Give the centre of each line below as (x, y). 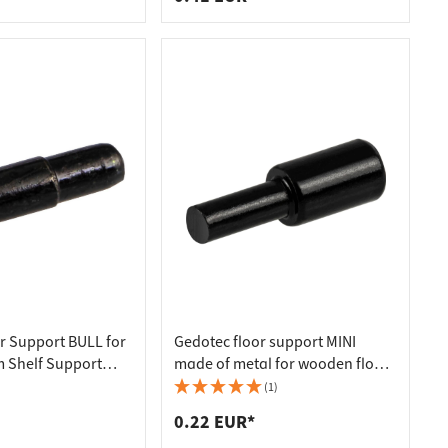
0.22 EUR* (215, 422)
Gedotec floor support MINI (265, 342)
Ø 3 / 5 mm (210, 386)
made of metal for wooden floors (285, 364)
